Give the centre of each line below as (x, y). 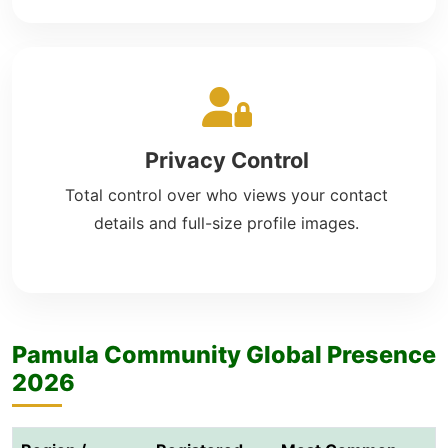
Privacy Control (226, 160)
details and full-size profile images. (226, 223)
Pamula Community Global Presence (224, 354)
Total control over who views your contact (226, 195)
